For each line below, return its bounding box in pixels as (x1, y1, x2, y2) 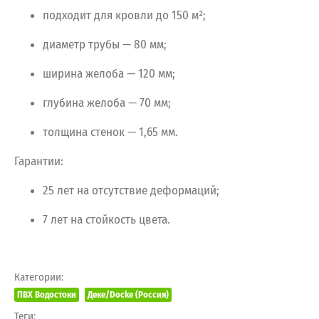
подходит (43, 7, 91, 23)
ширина (43, 66, 83, 81)
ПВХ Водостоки (17, 288, 76, 300)
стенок (88, 124, 125, 140)
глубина (43, 95, 84, 110)
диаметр (43, 36, 85, 52)
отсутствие (89, 182, 147, 198)
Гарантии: (14, 153, 63, 169)
